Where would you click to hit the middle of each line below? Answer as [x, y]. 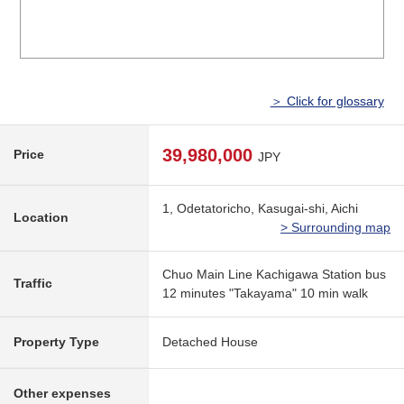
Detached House [210, 342]
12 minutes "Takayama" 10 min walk [265, 294]
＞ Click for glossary [327, 101]
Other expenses [62, 394]
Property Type [56, 342]
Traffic [33, 284]
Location [41, 218]
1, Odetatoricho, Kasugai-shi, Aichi [260, 209]
